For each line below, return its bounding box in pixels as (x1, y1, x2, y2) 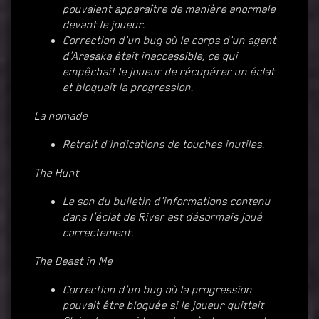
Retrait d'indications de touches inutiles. (63, 137, 265, 151)
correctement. (63, 226, 134, 239)
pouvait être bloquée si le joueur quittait (63, 298, 264, 312)
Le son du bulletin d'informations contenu (63, 194, 271, 208)
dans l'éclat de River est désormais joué (63, 210, 263, 224)
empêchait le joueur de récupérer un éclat (63, 65, 275, 78)
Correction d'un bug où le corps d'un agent (63, 33, 276, 47)
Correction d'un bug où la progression (63, 283, 252, 296)
